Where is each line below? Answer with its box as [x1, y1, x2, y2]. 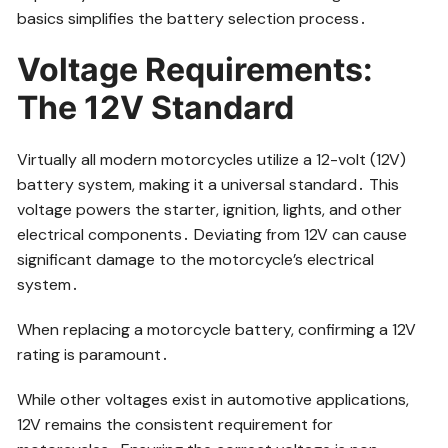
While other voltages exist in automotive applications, [17, 388, 410, 410]
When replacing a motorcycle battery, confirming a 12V [17, 318, 417, 340]
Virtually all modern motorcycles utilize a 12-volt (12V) [17, 148, 407, 170]
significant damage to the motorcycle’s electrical [17, 248, 375, 270]
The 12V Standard [17, 87, 295, 127]
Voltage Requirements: [17, 49, 374, 89]
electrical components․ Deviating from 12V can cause [17, 223, 408, 245]
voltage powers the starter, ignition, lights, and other [17, 198, 403, 220]
